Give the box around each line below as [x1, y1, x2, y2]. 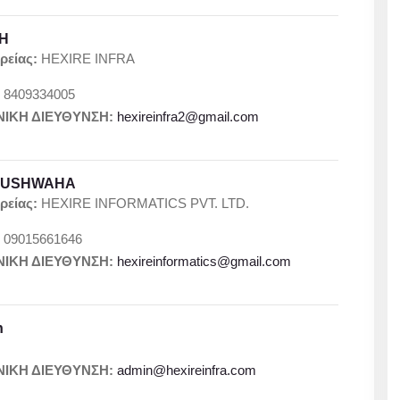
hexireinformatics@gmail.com [117, 254, 292, 269]
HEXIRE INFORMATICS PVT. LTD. [37, 196, 250, 211]
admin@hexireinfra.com [117, 362, 257, 378]
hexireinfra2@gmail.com [117, 109, 260, 124]
